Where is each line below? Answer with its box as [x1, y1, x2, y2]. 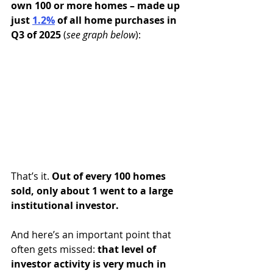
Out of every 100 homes [52, 169, 168, 183]
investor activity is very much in [11, 257, 169, 271]
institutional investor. [11, 199, 119, 212]
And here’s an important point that [11, 228, 174, 241]
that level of [97, 243, 158, 256]
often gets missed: [11, 243, 97, 256]
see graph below [66, 28, 135, 42]
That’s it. [11, 169, 52, 183]
